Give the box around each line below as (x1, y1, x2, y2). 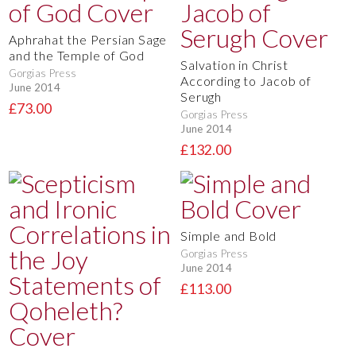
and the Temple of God (9, 47, 145, 63)
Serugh (180, 88, 222, 104)
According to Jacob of (180, 72, 311, 88)
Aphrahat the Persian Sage (9, 31, 168, 47)
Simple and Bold (180, 227, 277, 243)
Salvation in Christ (180, 56, 288, 72)
